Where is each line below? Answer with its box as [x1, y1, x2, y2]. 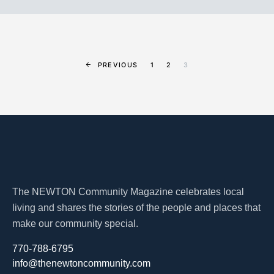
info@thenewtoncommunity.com [12, 257, 150, 268]
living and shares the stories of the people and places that [12, 202, 261, 213]
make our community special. [12, 218, 138, 229]
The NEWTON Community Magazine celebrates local [12, 186, 244, 197]
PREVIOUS [97, 61, 138, 69]
